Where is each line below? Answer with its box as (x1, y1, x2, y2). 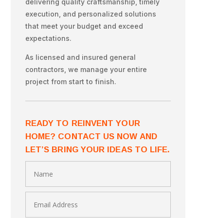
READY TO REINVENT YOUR (25, 119, 140, 128)
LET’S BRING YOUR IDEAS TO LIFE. (25, 145, 170, 155)
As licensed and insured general (25, 53, 136, 61)
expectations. (25, 34, 72, 42)
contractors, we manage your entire (25, 65, 147, 73)
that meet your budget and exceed (25, 21, 143, 30)
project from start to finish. (25, 77, 118, 86)
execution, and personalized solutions (25, 9, 156, 18)
